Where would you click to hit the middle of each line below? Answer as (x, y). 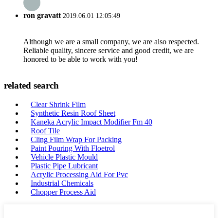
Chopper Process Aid (63, 192)
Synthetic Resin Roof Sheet (73, 113)
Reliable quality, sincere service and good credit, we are (109, 51)
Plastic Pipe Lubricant (64, 165)
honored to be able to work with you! (81, 59)
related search (31, 86)
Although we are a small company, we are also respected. (111, 42)
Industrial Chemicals (62, 183)
